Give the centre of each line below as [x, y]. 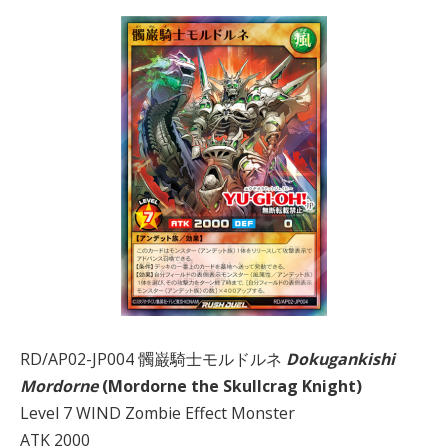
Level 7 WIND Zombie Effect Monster [157, 412]
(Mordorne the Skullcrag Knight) [230, 385]
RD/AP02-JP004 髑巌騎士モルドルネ [153, 358]
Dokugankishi [340, 358]
